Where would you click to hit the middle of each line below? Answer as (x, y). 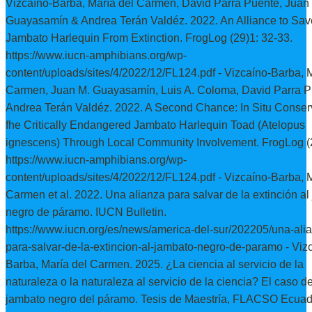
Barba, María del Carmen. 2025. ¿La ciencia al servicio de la (155, 264)
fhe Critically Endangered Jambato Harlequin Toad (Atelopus (155, 125)
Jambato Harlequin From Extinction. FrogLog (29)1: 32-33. (149, 38)
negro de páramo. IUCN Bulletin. (86, 212)
